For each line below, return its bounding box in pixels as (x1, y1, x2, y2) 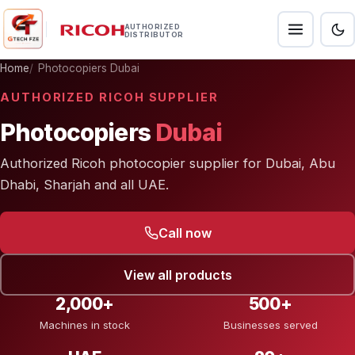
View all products (123, 266, 232, 283)
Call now (158, 224, 212, 241)
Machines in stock (40, 319, 130, 332)
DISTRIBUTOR (124, 30, 184, 39)
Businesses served (223, 319, 318, 332)
